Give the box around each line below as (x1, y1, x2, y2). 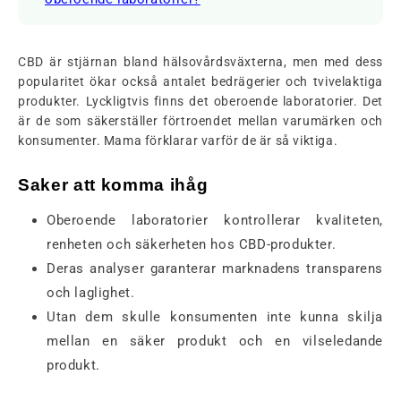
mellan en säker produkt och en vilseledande (47, 332, 383, 349)
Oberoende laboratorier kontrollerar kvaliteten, (47, 211, 383, 228)
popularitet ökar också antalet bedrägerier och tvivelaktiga (18, 73, 383, 89)
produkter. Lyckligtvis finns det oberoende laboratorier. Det (18, 93, 383, 108)
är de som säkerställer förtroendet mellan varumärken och (18, 113, 383, 128)
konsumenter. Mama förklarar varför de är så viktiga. (18, 132, 338, 148)
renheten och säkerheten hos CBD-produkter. (47, 235, 337, 252)
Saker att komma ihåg (18, 175, 209, 194)
